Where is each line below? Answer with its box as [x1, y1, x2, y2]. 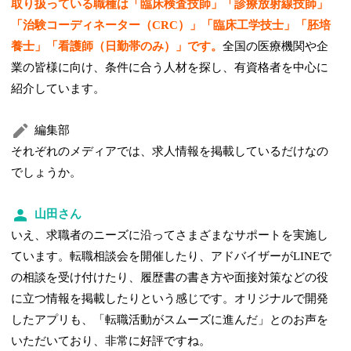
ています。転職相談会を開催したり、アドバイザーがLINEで [11, 250, 332, 263]
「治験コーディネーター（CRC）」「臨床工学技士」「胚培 [11, 19, 331, 32]
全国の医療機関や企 [223, 40, 329, 53]
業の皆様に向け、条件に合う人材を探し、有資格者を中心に [11, 61, 329, 74]
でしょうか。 [11, 166, 82, 179]
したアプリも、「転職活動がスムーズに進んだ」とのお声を [11, 313, 329, 327]
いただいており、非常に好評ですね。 [11, 335, 212, 348]
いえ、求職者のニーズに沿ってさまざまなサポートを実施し [11, 229, 329, 242]
